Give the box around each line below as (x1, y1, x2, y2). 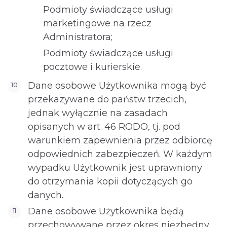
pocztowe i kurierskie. (43, 61, 142, 72)
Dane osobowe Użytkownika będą (28, 206, 184, 217)
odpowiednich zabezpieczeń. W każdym (28, 148, 212, 160)
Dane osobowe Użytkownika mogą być (28, 80, 206, 91)
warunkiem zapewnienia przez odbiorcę (28, 135, 212, 146)
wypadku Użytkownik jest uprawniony (28, 162, 202, 173)
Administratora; (43, 31, 112, 43)
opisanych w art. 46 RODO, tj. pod (28, 121, 180, 132)
